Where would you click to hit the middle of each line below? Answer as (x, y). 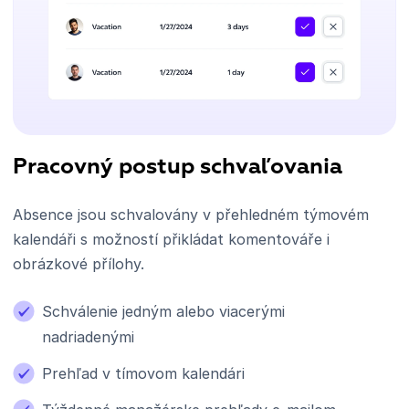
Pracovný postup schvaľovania (178, 168)
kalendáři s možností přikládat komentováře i (173, 240)
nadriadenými (88, 337)
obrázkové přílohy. (79, 264)
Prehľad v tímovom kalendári (143, 374)
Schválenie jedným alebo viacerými (163, 312)
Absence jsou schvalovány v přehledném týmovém (191, 215)
